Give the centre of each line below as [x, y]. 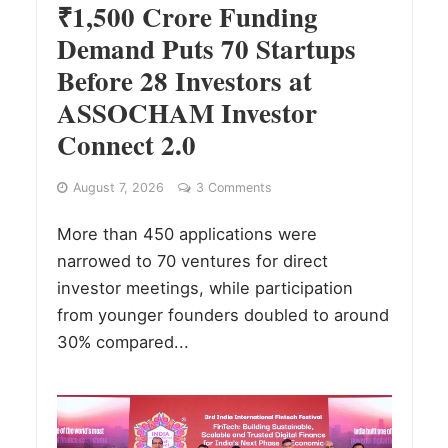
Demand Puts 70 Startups [206, 49]
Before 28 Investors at [184, 81]
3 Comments [233, 188]
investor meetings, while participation [204, 288]
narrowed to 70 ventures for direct [192, 261]
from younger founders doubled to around [222, 315]
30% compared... [122, 342]
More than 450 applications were [186, 234]
